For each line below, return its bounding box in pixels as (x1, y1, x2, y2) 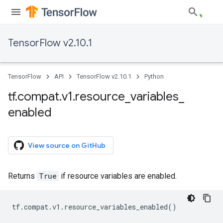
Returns (8, 171, 37, 181)
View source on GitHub (28, 141, 106, 150)
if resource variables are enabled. (59, 171, 177, 181)
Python (144, 73, 164, 80)
